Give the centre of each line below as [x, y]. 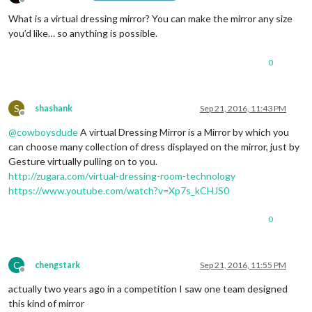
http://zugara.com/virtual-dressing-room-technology [122, 175]
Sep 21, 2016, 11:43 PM [243, 108]
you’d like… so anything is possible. [83, 33]
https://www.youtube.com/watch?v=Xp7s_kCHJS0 [119, 190]
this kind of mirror [46, 303]
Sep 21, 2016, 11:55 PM [243, 265]
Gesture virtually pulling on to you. [83, 161]
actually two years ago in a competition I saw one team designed [148, 288]
